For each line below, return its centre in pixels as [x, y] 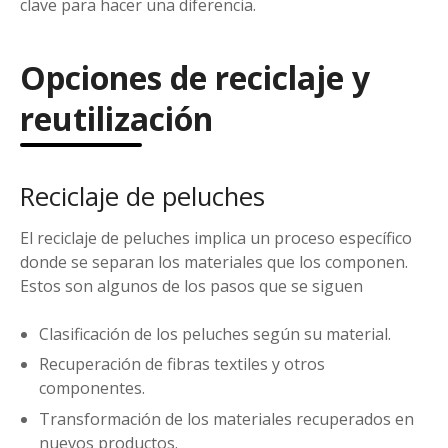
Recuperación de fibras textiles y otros [182, 364]
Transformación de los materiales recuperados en [227, 418]
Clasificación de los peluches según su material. [215, 333]
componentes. [92, 388]
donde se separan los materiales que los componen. [214, 261]
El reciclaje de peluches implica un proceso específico [216, 237]
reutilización [116, 119]
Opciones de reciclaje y [195, 78]
